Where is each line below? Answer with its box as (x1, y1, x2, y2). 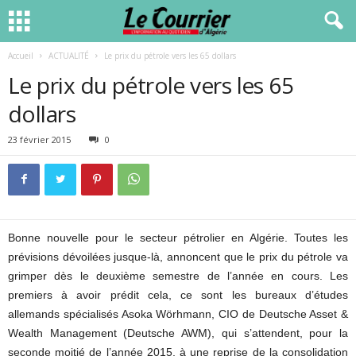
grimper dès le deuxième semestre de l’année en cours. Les (8, 269, 348, 282)
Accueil (8, 50, 33, 61)
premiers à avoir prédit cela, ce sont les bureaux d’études (8, 288, 348, 301)
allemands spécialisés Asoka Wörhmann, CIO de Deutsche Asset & (8, 308, 348, 320)
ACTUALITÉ (48, 50, 89, 61)
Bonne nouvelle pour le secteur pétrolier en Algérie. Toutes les (8, 231, 348, 244)
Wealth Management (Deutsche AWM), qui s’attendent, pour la (8, 327, 348, 339)
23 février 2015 (8, 133, 71, 145)
